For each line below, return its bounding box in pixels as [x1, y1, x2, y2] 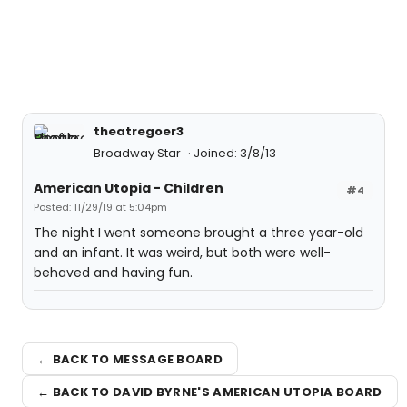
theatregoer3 [94, 123, 184, 140]
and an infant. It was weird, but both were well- [34, 243, 331, 262]
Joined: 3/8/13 [194, 144, 276, 162]
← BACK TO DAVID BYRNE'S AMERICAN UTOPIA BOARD [37, 382, 382, 401]
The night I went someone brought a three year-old [34, 223, 363, 242]
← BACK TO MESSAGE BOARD [37, 350, 223, 368]
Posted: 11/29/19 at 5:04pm [34, 200, 167, 214]
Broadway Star [94, 144, 184, 162]
